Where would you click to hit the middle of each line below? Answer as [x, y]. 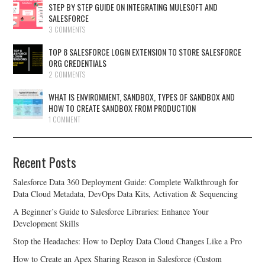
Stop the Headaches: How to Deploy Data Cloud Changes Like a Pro [128, 241]
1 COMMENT [65, 119]
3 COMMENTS [67, 30]
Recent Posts [45, 162]
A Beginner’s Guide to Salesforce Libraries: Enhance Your [111, 212]
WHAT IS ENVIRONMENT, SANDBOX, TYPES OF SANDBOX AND [142, 97]
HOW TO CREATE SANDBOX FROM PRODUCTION [122, 108]
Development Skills [46, 224]
